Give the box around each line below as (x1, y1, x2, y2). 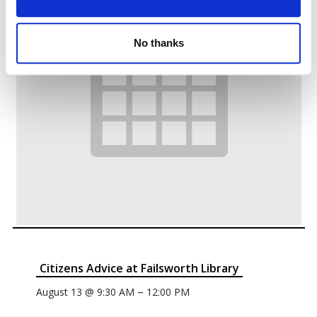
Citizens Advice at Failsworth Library (39, 260, 239, 276)
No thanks (133, 36, 184, 49)
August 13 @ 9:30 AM (35, 284, 134, 299)
